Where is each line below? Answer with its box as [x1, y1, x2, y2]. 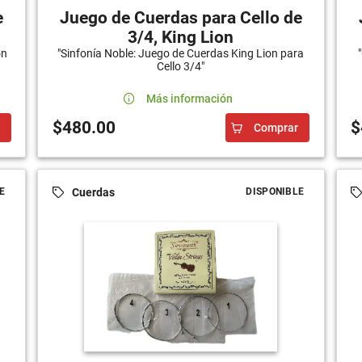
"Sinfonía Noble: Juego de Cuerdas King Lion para [57, 47, 305, 61]
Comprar [254, 121, 299, 135]
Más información [145, 92, 233, 106]
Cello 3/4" [157, 60, 205, 74]
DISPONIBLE [246, 186, 305, 198]
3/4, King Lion [128, 27, 234, 48]
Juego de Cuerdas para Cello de [59, 8, 302, 28]
